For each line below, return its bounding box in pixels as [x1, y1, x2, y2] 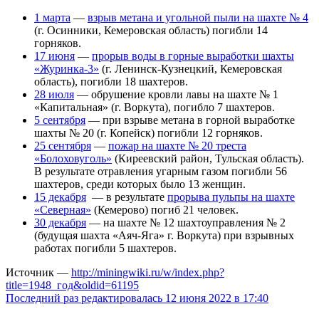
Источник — [6, 266, 71, 278]
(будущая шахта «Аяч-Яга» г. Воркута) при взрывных [34, 229, 294, 241]
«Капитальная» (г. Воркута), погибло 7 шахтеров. [34, 100, 275, 113]
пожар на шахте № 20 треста [108, 139, 246, 152]
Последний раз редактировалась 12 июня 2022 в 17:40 [6, 291, 268, 304]
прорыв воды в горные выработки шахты [92, 49, 294, 62]
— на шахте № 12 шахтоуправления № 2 [86, 216, 286, 229]
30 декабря [34, 216, 86, 229]
